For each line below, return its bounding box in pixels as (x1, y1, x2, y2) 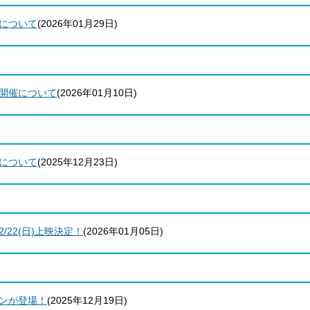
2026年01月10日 (60, 87, 134, 98)
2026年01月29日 (41, 18, 114, 29)
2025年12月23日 (41, 156, 114, 167)
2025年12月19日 (51, 295, 124, 306)
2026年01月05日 (86, 226, 160, 237)
